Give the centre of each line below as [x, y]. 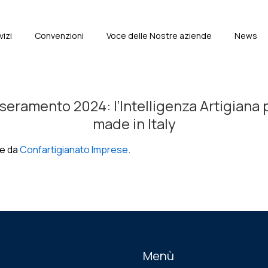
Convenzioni [59, 36]
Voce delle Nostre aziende [159, 36]
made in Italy [134, 124]
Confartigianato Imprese [74, 150]
